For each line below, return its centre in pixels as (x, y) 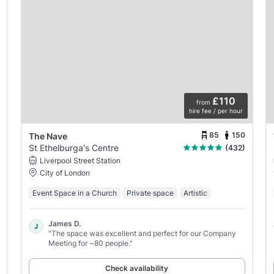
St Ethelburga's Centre (73, 147)
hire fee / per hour (216, 110)
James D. (64, 223)
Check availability (137, 268)
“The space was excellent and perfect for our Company (142, 233)
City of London (65, 172)
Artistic (195, 193)
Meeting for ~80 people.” (90, 243)
